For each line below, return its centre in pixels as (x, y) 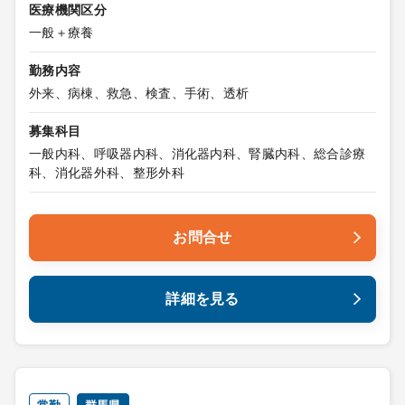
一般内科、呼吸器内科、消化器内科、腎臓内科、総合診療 (198, 154)
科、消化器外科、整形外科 (107, 173)
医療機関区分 (68, 10)
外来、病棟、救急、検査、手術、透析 (139, 93)
